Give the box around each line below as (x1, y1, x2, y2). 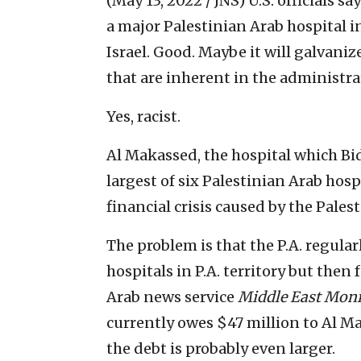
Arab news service (106, 287, 238, 306)
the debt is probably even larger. (106, 338, 335, 358)
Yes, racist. (106, 106, 180, 126)
